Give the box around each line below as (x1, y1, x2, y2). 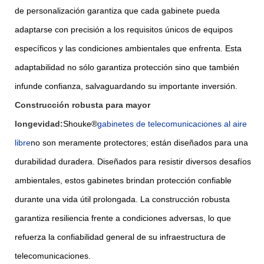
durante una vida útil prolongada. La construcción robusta (15, 194, 230, 204)
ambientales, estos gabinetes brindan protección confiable (15, 175, 232, 185)
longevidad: (15, 118, 63, 128)
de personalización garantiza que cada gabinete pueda (15, 5, 220, 15)
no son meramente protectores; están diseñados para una (31, 137, 248, 147)
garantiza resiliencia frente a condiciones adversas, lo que (15, 213, 231, 223)
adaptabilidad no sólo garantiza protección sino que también (15, 62, 239, 72)
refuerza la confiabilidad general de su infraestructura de (15, 232, 226, 242)
